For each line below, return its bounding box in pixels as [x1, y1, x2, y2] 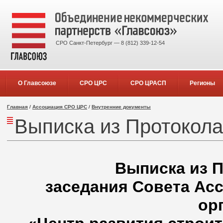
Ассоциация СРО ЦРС [32, 104, 87, 110]
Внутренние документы [92, 104, 151, 110]
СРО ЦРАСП [130, 80, 166, 87]
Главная [7, 104, 28, 110]
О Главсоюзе [17, 80, 56, 87]
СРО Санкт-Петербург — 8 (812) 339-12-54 [56, 40, 165, 46]
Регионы [189, 80, 215, 87]
